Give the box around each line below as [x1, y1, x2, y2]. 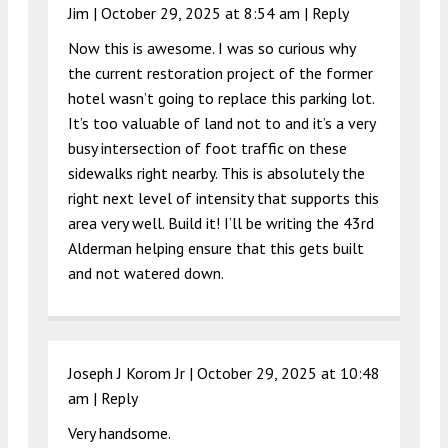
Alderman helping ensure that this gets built [68, 237, 364, 258]
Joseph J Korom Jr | [68, 362, 197, 383]
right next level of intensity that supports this [68, 187, 379, 208]
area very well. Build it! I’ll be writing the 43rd [68, 212, 374, 233]
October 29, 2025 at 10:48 [197, 362, 380, 383]
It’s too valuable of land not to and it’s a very [68, 112, 375, 133]
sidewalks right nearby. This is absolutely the [68, 162, 365, 183]
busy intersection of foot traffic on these [68, 137, 347, 158]
